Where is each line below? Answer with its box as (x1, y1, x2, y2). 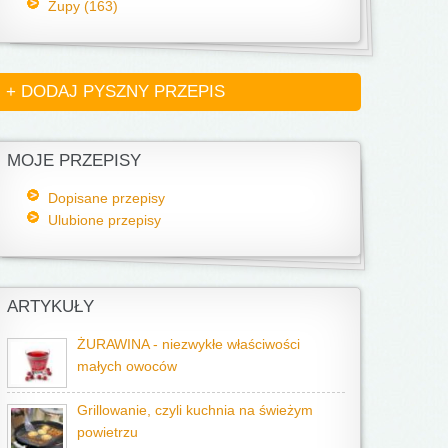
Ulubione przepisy (47, 212, 161, 228)
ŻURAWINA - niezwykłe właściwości (77, 337, 300, 352)
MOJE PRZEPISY (7, 151, 141, 170)
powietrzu (77, 425, 138, 440)
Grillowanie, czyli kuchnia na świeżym (77, 403, 313, 418)
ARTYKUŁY (7, 297, 94, 316)
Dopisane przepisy (47, 190, 165, 206)
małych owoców (77, 359, 177, 374)
